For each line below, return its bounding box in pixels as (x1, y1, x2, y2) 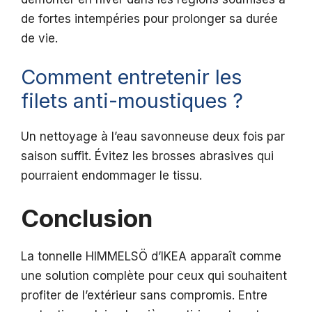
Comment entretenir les (21, 65, 242, 90)
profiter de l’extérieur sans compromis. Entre (21, 288, 267, 302)
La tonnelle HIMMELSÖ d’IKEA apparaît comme (21, 249, 281, 263)
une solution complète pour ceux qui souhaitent (21, 268, 287, 283)
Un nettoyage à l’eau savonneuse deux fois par (21, 130, 285, 144)
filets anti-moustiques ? (21, 88, 243, 114)
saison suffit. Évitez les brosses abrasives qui (21, 149, 274, 164)
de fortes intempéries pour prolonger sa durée (21, 11, 278, 26)
